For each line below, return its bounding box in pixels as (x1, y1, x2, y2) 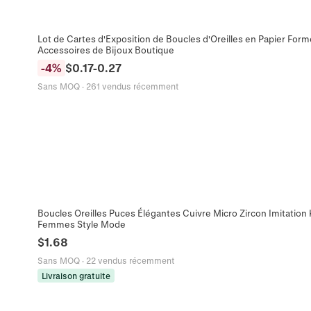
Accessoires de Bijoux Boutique (37, 44, 174, 55)
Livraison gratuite (41, 271, 110, 281)
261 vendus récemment (85, 81, 178, 91)
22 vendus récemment (85, 255, 174, 266)
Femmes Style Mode (37, 219, 126, 230)
